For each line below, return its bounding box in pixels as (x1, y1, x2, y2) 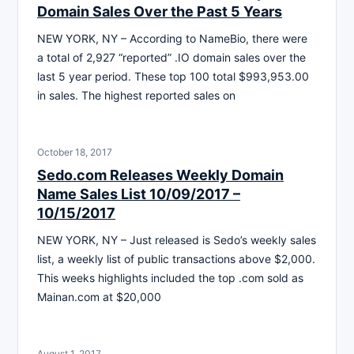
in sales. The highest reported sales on (37, 88, 235, 102)
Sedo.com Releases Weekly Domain (37, 166, 284, 183)
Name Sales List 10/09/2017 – (37, 185, 240, 202)
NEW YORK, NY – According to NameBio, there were (37, 31, 307, 45)
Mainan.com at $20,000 (37, 289, 161, 303)
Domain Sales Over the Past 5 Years (37, 2, 282, 20)
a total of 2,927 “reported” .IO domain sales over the (37, 50, 306, 64)
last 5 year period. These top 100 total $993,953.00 (37, 69, 309, 83)
